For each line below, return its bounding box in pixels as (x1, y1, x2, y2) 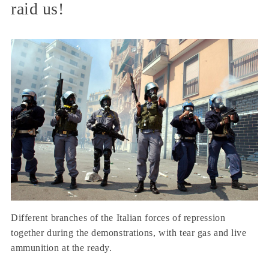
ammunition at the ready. (11, 242, 112, 253)
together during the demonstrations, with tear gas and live (11, 227, 247, 238)
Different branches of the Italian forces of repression (11, 212, 226, 223)
